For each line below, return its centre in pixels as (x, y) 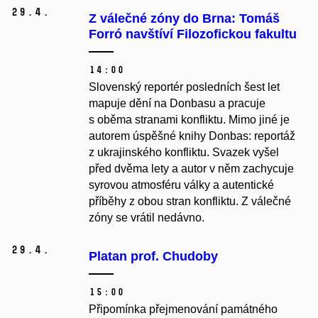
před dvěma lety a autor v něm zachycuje (191, 169)
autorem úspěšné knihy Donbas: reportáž (192, 136)
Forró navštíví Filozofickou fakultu (193, 34)
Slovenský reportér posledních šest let (184, 87)
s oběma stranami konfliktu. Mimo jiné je (189, 120)
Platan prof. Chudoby (153, 257)
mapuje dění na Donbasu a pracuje (177, 104)
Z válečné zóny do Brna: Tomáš (184, 19)
